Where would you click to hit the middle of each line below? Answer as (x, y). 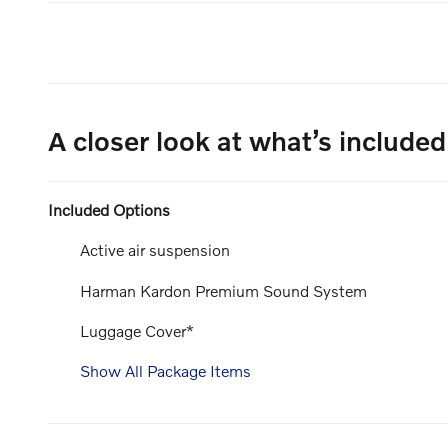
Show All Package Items (165, 370)
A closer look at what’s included (247, 141)
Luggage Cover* (137, 330)
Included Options (109, 210)
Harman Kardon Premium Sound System (223, 290)
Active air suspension (155, 250)
